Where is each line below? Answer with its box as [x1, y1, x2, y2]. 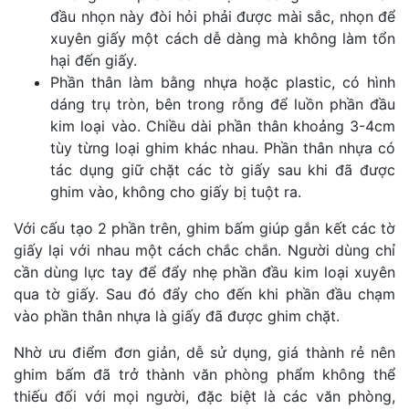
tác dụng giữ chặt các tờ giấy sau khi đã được [50, 161, 395, 180]
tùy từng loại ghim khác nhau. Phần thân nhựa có [50, 139, 395, 158]
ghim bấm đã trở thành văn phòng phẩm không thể [14, 365, 395, 384]
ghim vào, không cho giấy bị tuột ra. [50, 183, 301, 202]
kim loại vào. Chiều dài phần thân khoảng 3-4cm [50, 117, 395, 136]
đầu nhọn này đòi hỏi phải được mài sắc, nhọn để [50, 7, 395, 26]
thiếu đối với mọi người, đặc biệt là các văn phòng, [14, 387, 395, 406]
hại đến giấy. [50, 51, 137, 70]
